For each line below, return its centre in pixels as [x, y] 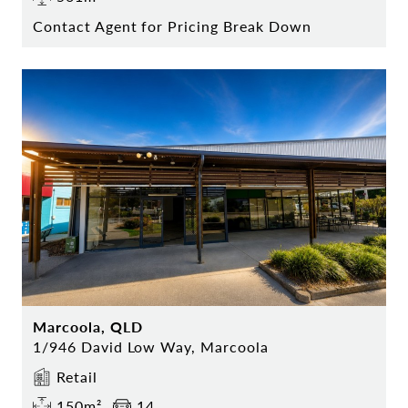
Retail [77, 377]
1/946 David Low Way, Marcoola [151, 347]
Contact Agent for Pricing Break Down [172, 26]
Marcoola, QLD [88, 327]
